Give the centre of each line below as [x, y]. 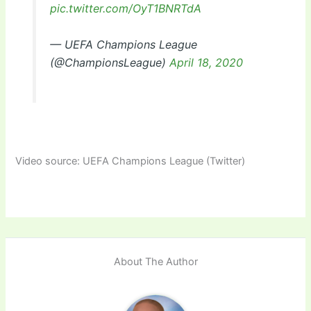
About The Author [155, 262]
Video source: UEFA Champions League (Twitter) [131, 161]
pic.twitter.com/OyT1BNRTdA [125, 9]
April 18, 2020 [206, 62]
